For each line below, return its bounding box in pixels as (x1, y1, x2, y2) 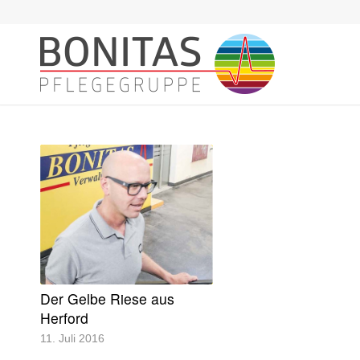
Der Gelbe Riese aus (40, 288, 174, 309)
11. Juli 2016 (40, 331, 104, 345)
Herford (40, 307, 88, 328)
